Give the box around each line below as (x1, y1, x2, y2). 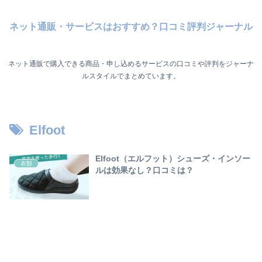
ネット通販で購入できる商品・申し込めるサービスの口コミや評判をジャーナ (8, 60, 254, 68)
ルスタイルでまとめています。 (82, 72, 180, 81)
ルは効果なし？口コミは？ (95, 166, 194, 175)
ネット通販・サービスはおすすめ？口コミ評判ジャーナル (9, 22, 253, 32)
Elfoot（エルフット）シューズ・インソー (95, 154, 251, 164)
